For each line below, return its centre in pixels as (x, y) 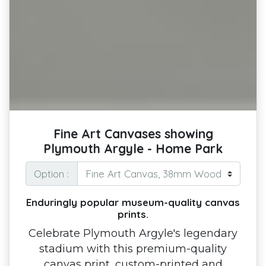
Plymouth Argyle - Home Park (133, 149)
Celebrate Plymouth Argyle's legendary (133, 233)
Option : (52, 173)
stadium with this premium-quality (133, 248)
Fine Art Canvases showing (133, 134)
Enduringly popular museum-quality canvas (133, 202)
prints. (133, 214)
